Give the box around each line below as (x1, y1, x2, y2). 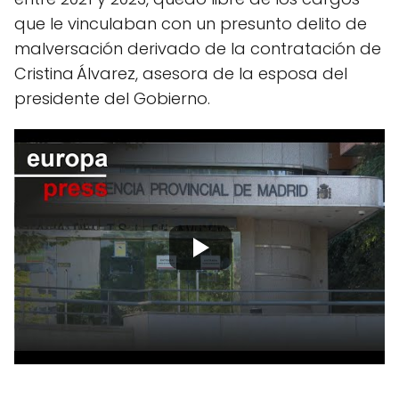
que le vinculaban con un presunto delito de (14, 12, 367, 35)
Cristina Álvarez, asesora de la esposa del (14, 62, 347, 85)
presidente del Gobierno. (14, 87, 210, 110)
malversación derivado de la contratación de (14, 37, 381, 60)
